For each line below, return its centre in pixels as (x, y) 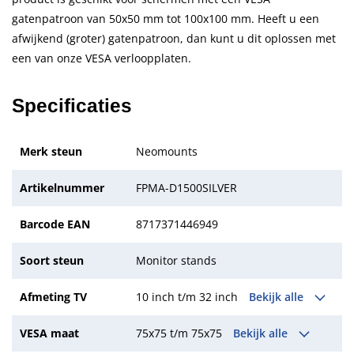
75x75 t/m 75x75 (181, 333)
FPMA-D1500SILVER (187, 187)
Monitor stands (177, 260)
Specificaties (72, 106)
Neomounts (167, 151)
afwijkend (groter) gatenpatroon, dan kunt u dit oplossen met (174, 39)
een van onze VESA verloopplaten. (102, 58)
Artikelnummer (62, 187)
